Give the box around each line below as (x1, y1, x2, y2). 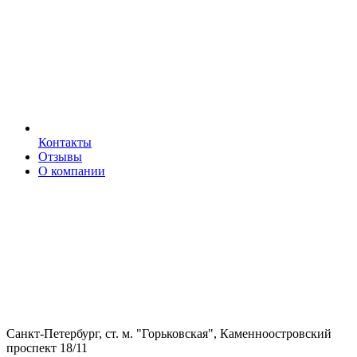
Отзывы (38, 150, 82, 163)
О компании (38, 164, 105, 178)
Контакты (38, 135, 92, 149)
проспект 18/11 (6, 341, 88, 355)
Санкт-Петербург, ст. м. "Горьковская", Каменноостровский (6, 327, 331, 340)
